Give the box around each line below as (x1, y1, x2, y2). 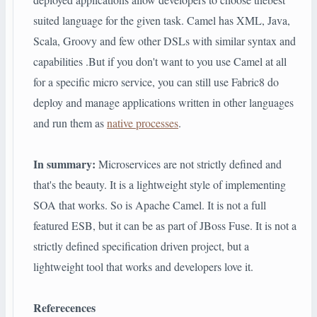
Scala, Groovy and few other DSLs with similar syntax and (33, 33, 296, 49)
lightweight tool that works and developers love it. (33, 259, 253, 275)
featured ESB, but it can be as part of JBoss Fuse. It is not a (33, 218, 296, 234)
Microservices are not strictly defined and (96, 156, 282, 172)
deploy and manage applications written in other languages (33, 95, 294, 110)
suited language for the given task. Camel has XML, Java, (33, 13, 290, 28)
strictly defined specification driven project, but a (33, 238, 249, 254)
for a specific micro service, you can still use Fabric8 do (33, 74, 279, 90)
